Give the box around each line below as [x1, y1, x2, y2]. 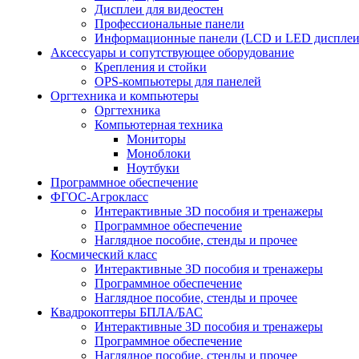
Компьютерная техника [95, 117, 223, 131]
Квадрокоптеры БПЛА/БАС [50, 305, 203, 319]
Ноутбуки [127, 160, 179, 175]
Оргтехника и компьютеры [50, 88, 199, 103]
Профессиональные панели [95, 16, 244, 30]
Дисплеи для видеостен [95, 2, 224, 16]
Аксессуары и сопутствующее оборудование [50, 45, 294, 59]
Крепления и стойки [95, 59, 207, 74]
